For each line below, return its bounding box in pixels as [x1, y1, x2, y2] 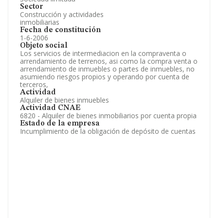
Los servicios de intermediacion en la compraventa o [20, 49, 186, 58]
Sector [20, 3, 43, 11]
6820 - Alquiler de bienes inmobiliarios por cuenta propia [20, 111, 197, 120]
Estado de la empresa [20, 120, 100, 127]
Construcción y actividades [20, 10, 104, 19]
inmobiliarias [20, 18, 59, 27]
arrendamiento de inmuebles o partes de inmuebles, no [20, 64, 195, 73]
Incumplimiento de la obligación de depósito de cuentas [20, 127, 196, 136]
